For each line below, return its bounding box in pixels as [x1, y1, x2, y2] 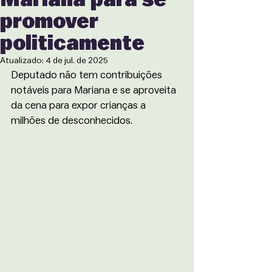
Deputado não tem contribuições [11, 70, 165, 80]
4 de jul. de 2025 [46, 56, 107, 65]
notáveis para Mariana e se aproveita [11, 85, 178, 95]
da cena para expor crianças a [11, 100, 148, 110]
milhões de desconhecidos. [11, 115, 132, 126]
